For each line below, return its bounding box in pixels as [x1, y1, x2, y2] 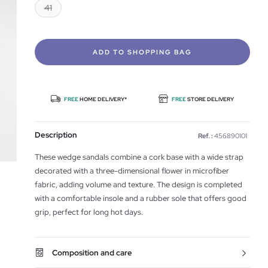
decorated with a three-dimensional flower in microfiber [35, 166, 229, 176]
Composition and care [52, 248, 132, 258]
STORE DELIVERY [187, 96, 234, 103]
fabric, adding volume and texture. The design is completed [35, 179, 242, 190]
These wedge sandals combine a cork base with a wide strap [35, 152, 243, 162]
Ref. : [198, 132, 213, 140]
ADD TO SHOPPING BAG [93, 48, 192, 56]
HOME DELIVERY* [78, 96, 127, 103]
